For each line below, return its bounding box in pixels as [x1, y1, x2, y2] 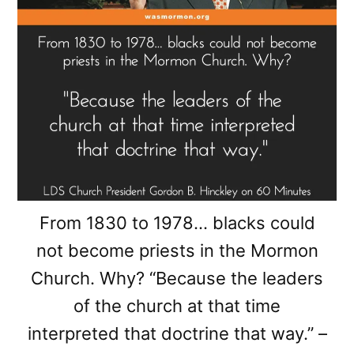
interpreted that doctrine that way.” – [27, 323, 327, 345]
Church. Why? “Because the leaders [31, 268, 323, 289]
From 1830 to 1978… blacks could [39, 213, 315, 234]
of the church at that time [73, 296, 281, 317]
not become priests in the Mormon [36, 240, 318, 262]
